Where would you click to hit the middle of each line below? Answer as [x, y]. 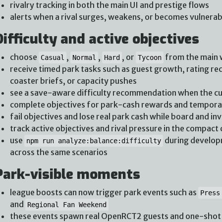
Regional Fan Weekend [67, 204]
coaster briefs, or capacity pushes [73, 81]
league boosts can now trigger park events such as [104, 192]
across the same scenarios [58, 152]
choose [24, 57]
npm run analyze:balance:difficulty [93, 140]
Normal [84, 57]
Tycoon [149, 57]
